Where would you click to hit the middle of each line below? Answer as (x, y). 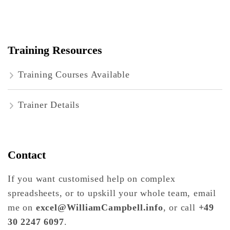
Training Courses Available (74, 74)
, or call (181, 207)
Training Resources (55, 50)
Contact (27, 155)
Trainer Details (49, 104)
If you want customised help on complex (92, 178)
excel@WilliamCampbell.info (99, 207)
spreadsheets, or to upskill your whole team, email (112, 193)
